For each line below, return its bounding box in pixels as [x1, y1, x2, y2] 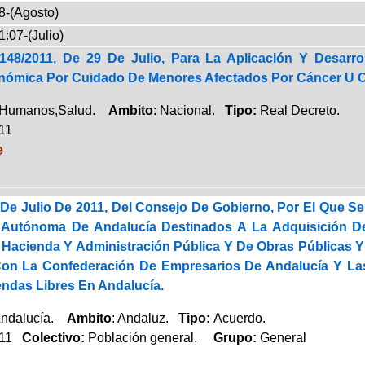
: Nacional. [152, 103, 225, 117]
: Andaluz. [111, 310, 178, 325]
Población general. [87, 330, 200, 345]
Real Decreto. [259, 103, 340, 117]
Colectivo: [11, 330, 88, 345]
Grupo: [200, 330, 260, 345]
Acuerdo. [213, 310, 266, 325]
